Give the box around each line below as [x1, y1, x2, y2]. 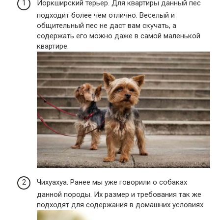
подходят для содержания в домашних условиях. [37, 200, 205, 209]
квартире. [37, 42, 69, 51]
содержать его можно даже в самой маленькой [37, 31, 200, 41]
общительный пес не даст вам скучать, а [37, 21, 176, 30]
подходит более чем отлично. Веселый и [37, 11, 175, 20]
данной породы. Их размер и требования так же [37, 190, 201, 199]
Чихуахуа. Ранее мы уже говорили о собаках [37, 177, 187, 187]
